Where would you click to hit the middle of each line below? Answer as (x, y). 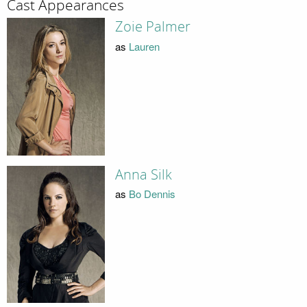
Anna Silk (143, 174)
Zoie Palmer (152, 27)
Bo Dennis (152, 194)
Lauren (144, 46)
